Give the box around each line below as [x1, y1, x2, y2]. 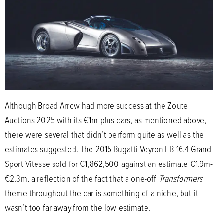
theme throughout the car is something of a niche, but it [5, 186, 198, 199]
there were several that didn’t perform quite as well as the [5, 127, 204, 141]
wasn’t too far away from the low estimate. [5, 200, 150, 214]
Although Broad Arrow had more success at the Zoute [5, 98, 188, 111]
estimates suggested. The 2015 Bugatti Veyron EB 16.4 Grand [5, 142, 212, 155]
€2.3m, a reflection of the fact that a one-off [5, 171, 159, 184]
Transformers [158, 171, 203, 184]
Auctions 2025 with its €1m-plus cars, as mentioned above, [5, 113, 206, 126]
